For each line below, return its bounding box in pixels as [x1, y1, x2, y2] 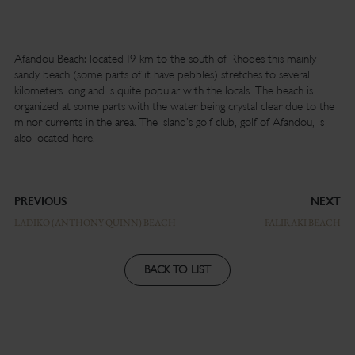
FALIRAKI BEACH [265, 216, 342, 229]
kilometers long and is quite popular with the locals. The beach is [13, 83, 313, 97]
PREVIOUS [13, 196, 67, 208]
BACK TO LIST [144, 263, 211, 277]
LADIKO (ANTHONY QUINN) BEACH [13, 216, 176, 229]
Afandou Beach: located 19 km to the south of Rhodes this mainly [13, 52, 316, 66]
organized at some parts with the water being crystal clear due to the [13, 99, 334, 113]
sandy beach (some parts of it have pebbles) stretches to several [13, 67, 310, 82]
